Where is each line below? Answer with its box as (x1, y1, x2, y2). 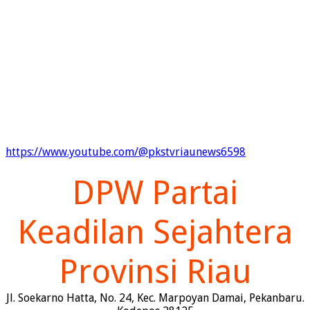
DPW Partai (72, 173, 238, 213)
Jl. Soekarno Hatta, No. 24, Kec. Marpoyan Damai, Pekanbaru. (6, 291, 304, 305)
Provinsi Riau (59, 252, 251, 292)
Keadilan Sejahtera (17, 212, 293, 253)
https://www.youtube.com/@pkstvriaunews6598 (6, 145, 246, 159)
